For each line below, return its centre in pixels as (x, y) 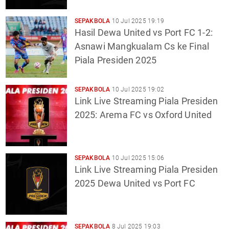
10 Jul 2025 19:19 (137, 21)
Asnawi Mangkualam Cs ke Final (142, 46)
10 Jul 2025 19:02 (137, 89)
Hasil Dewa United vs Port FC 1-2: (144, 32)
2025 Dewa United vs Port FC (135, 183)
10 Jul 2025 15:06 (137, 158)
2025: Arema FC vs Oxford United (143, 114)
